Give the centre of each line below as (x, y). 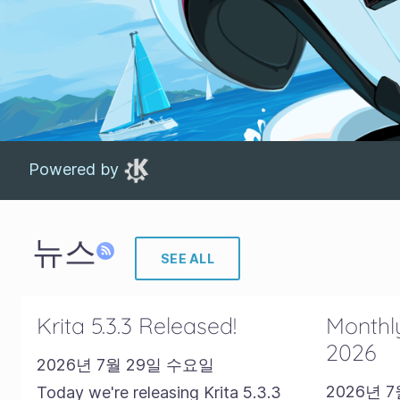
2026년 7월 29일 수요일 (125, 365)
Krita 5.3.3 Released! (136, 325)
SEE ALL (188, 258)
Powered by (75, 169)
